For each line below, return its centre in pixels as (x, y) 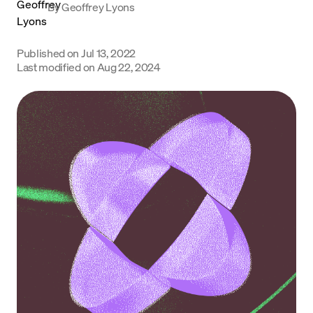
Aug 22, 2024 (129, 67)
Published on (48, 53)
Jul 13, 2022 (108, 53)
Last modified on (56, 67)
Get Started (156, 54)
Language (36, 22)
